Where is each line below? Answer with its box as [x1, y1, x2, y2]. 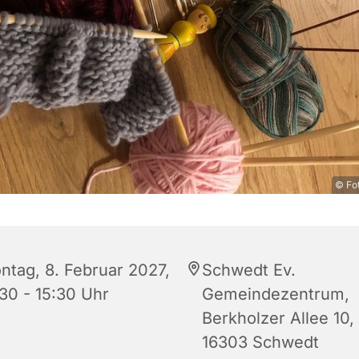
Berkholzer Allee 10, [202, 309, 354, 329]
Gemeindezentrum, [202, 284, 349, 305]
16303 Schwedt [202, 333, 319, 353]
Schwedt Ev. [202, 260, 296, 280]
